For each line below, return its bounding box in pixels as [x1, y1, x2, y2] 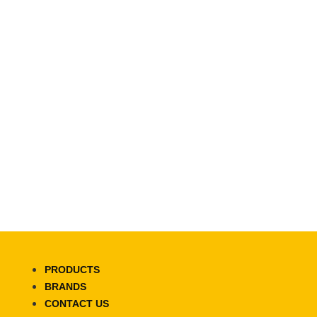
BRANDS [45, 280, 87, 292]
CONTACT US [45, 297, 110, 309]
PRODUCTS [45, 263, 100, 275]
